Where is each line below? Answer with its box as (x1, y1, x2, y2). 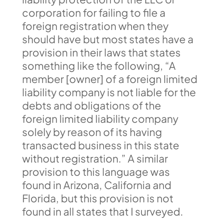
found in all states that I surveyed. (22, 205, 183, 218)
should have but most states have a (22, 32, 193, 46)
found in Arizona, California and (22, 178, 171, 192)
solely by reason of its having (22, 125, 162, 138)
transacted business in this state (22, 138, 179, 152)
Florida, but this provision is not (22, 192, 173, 205)
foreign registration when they (22, 19, 168, 32)
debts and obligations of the (22, 99, 161, 112)
